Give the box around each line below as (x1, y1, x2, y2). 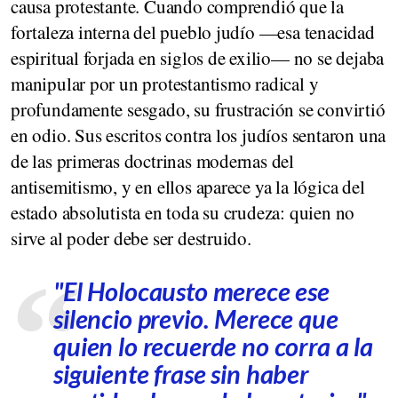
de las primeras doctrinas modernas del (11, 147, 295, 173)
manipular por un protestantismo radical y (11, 70, 319, 96)
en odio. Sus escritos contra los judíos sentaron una (11, 122, 386, 147)
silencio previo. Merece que (53, 303, 338, 334)
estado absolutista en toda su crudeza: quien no (11, 199, 355, 225)
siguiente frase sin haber (53, 358, 309, 389)
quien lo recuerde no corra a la (53, 330, 374, 362)
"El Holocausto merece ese (53, 275, 330, 306)
